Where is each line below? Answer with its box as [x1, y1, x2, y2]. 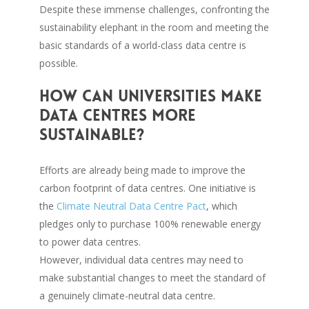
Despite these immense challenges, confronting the [39, 2, 270, 16]
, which [206, 199, 237, 212]
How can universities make [39, 86, 262, 106]
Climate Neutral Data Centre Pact [53, 199, 206, 212]
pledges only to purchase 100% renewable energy [39, 217, 261, 230]
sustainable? [39, 124, 144, 145]
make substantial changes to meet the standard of [39, 270, 266, 284]
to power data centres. [39, 235, 141, 248]
